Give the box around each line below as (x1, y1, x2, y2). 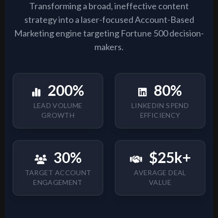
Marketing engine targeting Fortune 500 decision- (14, 28, 204, 39)
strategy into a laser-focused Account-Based (24, 14, 194, 25)
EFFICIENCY (140, 111, 181, 120)
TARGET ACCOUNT (24, 168, 91, 177)
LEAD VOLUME (33, 101, 83, 110)
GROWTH (41, 111, 75, 120)
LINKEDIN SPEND (131, 101, 189, 110)
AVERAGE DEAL (134, 168, 186, 177)
